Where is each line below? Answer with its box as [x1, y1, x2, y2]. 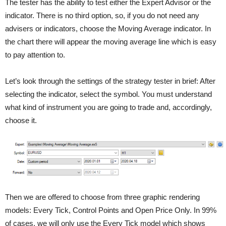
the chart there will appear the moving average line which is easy [5, 37, 216, 46]
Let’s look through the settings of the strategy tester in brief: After [5, 76, 215, 85]
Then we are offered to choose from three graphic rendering [5, 193, 200, 202]
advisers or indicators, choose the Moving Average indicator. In [5, 24, 211, 33]
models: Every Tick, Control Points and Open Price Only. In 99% [5, 206, 216, 215]
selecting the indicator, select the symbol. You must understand [5, 89, 212, 98]
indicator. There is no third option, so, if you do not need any [5, 11, 199, 20]
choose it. [5, 116, 37, 125]
